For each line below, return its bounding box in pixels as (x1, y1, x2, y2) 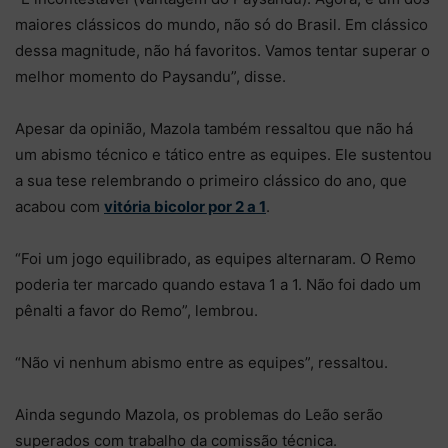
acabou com (15, 196, 104, 216)
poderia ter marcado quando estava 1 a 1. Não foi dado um (15, 274, 421, 294)
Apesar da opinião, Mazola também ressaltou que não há (15, 118, 413, 138)
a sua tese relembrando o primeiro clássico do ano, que (15, 170, 407, 190)
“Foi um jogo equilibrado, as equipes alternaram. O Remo (15, 248, 416, 268)
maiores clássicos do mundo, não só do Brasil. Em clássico (15, 14, 428, 34)
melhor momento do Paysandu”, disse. (15, 66, 286, 86)
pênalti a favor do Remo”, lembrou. (15, 300, 258, 320)
